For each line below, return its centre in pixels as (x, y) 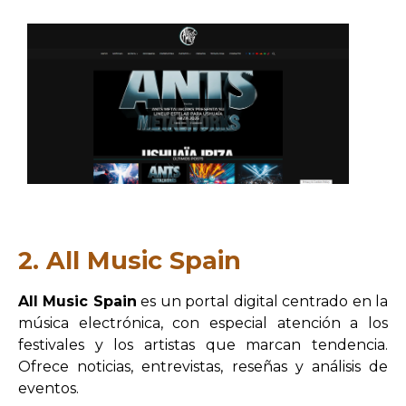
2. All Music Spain (130, 261)
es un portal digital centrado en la (262, 302)
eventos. (48, 389)
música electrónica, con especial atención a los (203, 324)
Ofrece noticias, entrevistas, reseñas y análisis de (203, 367)
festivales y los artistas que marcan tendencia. (203, 345)
